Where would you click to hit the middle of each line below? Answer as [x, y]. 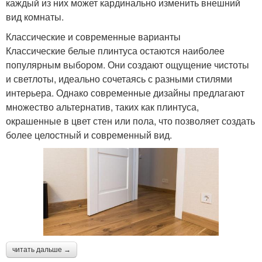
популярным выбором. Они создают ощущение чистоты [127, 65]
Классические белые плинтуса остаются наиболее [115, 51]
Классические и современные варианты [93, 37]
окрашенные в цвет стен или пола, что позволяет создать [130, 121]
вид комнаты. [35, 17]
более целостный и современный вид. [89, 135]
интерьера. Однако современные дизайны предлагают [125, 93]
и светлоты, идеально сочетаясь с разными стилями [119, 79]
